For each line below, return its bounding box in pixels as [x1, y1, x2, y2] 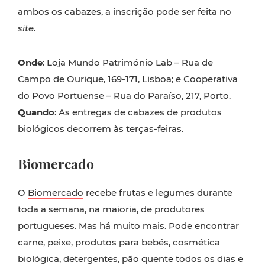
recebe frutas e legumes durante [83, 186, 232, 198]
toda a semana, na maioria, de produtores [18, 203, 205, 215]
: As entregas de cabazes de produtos [54, 106, 222, 118]
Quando [18, 106, 54, 118]
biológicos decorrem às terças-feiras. [18, 122, 183, 134]
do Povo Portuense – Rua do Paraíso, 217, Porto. [18, 89, 231, 101]
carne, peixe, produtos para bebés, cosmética [18, 236, 220, 248]
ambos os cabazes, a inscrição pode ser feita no [18, 5, 231, 17]
